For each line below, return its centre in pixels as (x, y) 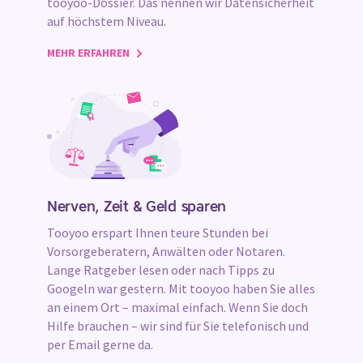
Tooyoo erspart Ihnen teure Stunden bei (158, 233)
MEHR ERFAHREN (90, 53)
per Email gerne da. (100, 345)
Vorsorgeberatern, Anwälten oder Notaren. (166, 252)
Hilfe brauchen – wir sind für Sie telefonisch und (178, 326)
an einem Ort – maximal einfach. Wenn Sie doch (177, 307)
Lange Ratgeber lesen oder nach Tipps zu (161, 270)
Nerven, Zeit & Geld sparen (137, 208)
